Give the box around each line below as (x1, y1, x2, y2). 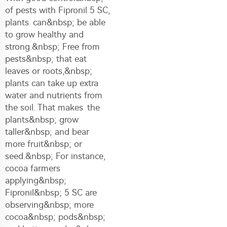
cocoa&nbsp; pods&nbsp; (5, 211, 105, 222)
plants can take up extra (5, 78, 98, 88)
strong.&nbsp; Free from (5, 41, 104, 52)
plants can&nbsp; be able (5, 17, 105, 27)
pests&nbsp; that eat (5, 53, 87, 64)
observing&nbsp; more (5, 199, 94, 210)
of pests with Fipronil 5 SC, (5, 5, 110, 15)
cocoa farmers (5, 163, 60, 173)
